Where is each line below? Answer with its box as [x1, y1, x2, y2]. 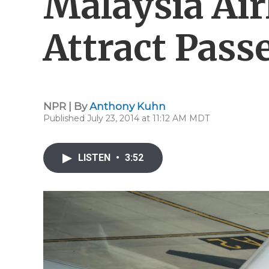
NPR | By [43, 100, 89, 112]
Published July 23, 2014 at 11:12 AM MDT [43, 113, 210, 124]
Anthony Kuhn [89, 100, 166, 112]
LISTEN [78, 152, 113, 163]
